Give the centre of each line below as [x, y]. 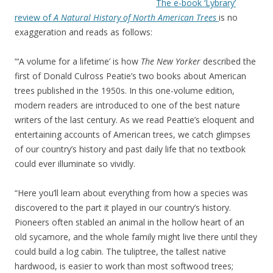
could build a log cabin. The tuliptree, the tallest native [120, 251]
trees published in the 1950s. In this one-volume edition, [125, 90]
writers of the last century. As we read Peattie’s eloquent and [134, 119]
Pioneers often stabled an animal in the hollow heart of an [129, 222]
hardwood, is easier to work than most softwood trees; [124, 266]
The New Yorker [171, 61]
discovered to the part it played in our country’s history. [123, 207]
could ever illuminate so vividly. [75, 163]
